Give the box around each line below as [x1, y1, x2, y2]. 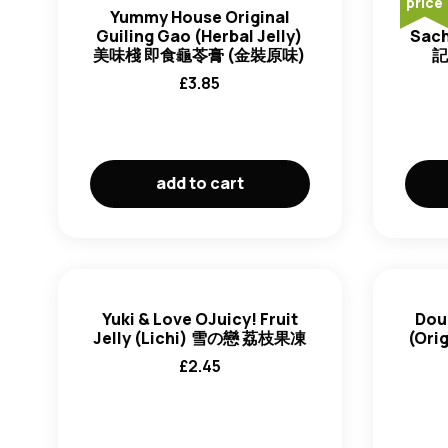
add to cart [155, 172, 244, 194]
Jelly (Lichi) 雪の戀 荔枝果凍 [93, 327, 307, 349]
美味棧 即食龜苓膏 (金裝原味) [93, 44, 307, 66]
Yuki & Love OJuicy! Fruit [101, 308, 298, 330]
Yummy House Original [109, 6, 290, 28]
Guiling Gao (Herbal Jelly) [96, 25, 304, 47]
